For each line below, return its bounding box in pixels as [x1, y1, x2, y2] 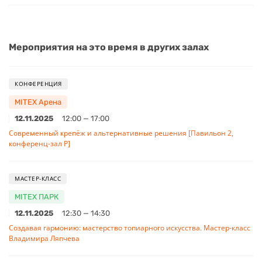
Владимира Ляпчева [9, 233, 80, 243]
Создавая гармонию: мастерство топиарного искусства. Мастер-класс [9, 222, 250, 233]
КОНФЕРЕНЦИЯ [15, 79, 62, 88]
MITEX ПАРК [15, 192, 58, 201]
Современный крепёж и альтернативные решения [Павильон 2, [9, 127, 233, 138]
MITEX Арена [15, 97, 61, 106]
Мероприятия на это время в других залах [9, 41, 209, 53]
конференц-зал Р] [9, 138, 70, 149]
